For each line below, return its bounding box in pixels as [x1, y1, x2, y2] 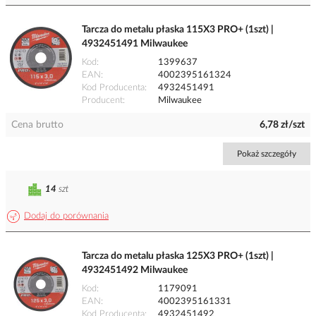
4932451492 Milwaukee [82, 265, 188, 276]
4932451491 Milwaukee [82, 39, 188, 49]
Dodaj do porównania [24, 212, 109, 221]
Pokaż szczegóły [237, 150, 296, 159]
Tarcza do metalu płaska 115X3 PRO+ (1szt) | [82, 25, 274, 35]
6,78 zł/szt [260, 120, 305, 130]
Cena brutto [11, 120, 63, 130]
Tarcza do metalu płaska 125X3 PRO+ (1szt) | [82, 251, 274, 262]
